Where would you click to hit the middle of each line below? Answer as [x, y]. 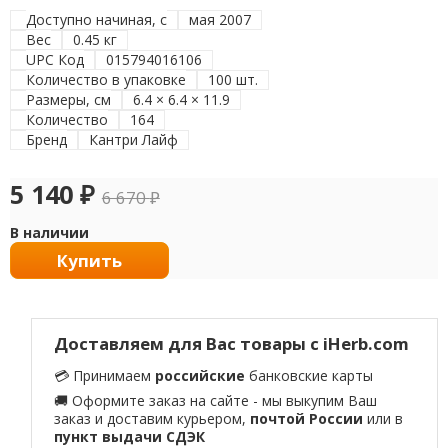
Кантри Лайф [134, 140]
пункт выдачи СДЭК [130, 436]
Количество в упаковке [106, 80]
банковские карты [309, 375]
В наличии [49, 233]
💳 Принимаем [105, 375]
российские [200, 375]
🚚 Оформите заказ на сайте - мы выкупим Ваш [216, 400]
